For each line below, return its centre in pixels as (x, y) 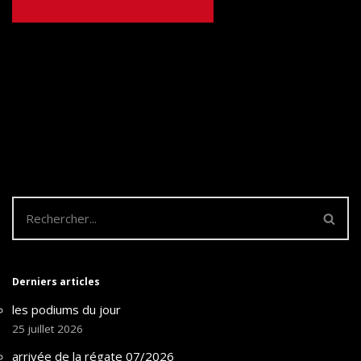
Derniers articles (56, 282)
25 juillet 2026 (48, 329)
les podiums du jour (66, 309)
